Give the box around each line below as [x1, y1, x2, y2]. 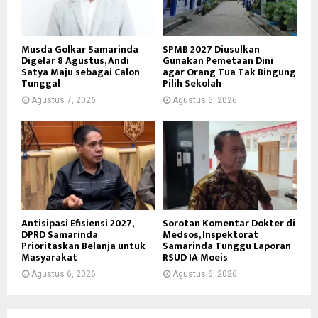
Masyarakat [21, 248, 77, 265]
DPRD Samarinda [21, 226, 98, 243]
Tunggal [21, 75, 60, 92]
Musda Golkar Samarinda [21, 40, 138, 57]
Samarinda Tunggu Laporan [163, 237, 291, 254]
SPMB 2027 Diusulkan [163, 40, 260, 57]
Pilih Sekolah [163, 75, 221, 92]
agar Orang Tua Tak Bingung [163, 63, 296, 80]
